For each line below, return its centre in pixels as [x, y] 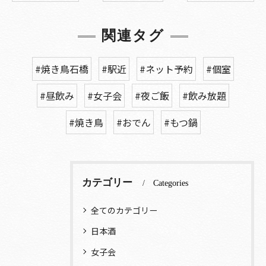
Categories [171, 183]
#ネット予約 [166, 69]
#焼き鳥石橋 [62, 69]
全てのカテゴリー [124, 210]
